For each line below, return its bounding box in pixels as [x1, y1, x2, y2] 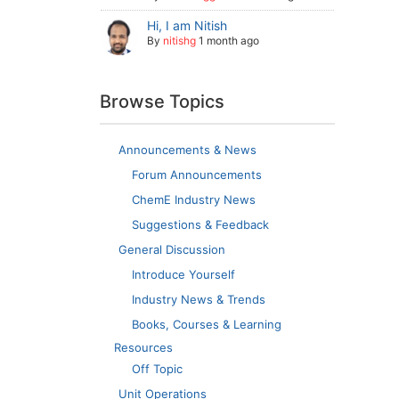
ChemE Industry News [132, 191, 256, 207]
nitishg [163, 33, 197, 47]
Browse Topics [100, 90, 224, 112]
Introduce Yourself [132, 266, 235, 281]
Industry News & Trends [132, 291, 265, 306]
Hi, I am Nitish [147, 17, 228, 33]
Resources [114, 339, 173, 354]
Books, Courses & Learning [132, 316, 281, 331]
